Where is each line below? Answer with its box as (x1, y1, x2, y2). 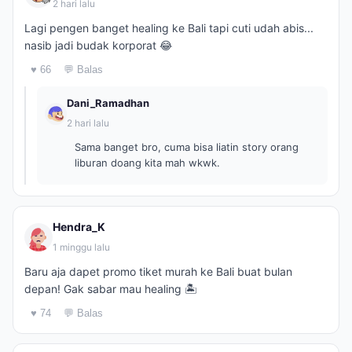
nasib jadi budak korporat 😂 (24, 38, 172, 52)
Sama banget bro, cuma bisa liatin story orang (75, 141, 299, 153)
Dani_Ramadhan (67, 97, 149, 109)
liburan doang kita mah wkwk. (75, 156, 220, 169)
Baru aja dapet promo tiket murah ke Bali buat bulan (24, 265, 292, 278)
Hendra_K (53, 220, 105, 233)
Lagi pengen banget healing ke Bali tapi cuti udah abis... (24, 21, 313, 35)
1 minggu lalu (53, 241, 110, 253)
